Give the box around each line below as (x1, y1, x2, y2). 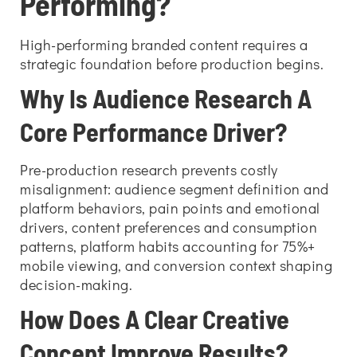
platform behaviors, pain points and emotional (20, 198, 320, 218)
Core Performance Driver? (20, 116, 287, 147)
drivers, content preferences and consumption (20, 218, 317, 237)
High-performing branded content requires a (20, 35, 308, 54)
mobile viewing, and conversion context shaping (20, 256, 332, 275)
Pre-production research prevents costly (20, 160, 278, 179)
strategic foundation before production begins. (20, 54, 324, 73)
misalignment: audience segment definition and (20, 179, 329, 198)
